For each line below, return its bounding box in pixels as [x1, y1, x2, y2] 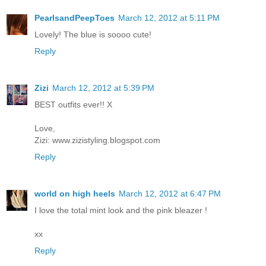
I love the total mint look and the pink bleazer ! [34, 205, 207, 216]
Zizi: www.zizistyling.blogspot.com [34, 135, 160, 145]
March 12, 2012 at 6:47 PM [119, 189, 221, 199]
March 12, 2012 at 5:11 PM [118, 13, 220, 23]
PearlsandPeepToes [34, 13, 115, 23]
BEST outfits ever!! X [34, 100, 112, 110]
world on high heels [34, 189, 115, 199]
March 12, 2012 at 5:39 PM [52, 83, 154, 93]
